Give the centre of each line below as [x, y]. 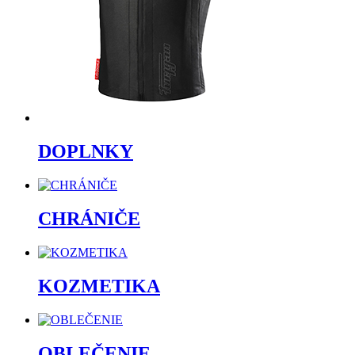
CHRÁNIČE [89, 218]
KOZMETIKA [99, 286]
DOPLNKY [86, 152]
